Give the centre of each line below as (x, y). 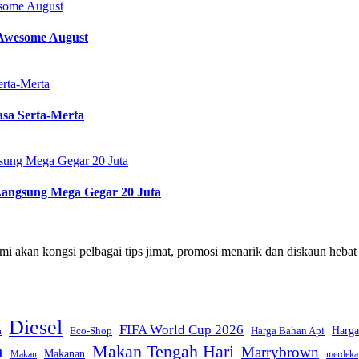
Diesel (36, 327)
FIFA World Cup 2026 (182, 329)
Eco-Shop (91, 330)
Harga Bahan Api (288, 330)
